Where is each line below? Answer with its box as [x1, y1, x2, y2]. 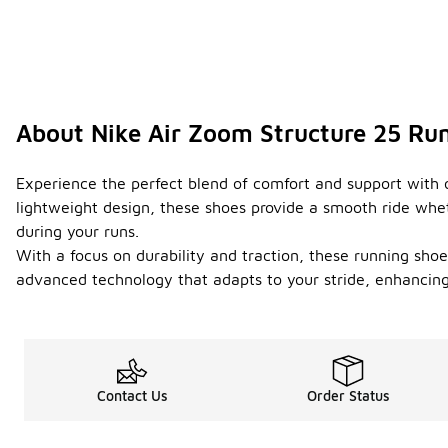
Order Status [306, 387, 390, 405]
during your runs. [16, 222, 139, 241]
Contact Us [96, 387, 168, 405]
